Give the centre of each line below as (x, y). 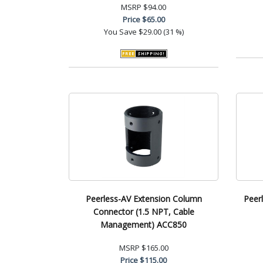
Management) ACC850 (144, 224)
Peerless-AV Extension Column (144, 198)
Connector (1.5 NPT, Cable (144, 211)
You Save (120, 31)
